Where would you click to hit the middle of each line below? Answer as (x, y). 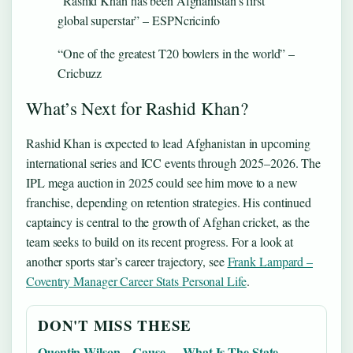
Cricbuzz (80, 73)
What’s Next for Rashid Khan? (137, 108)
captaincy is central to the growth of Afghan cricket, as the (168, 222)
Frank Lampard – (270, 262)
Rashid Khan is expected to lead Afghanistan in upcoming (168, 143)
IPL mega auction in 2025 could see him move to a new (162, 183)
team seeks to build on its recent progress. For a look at (160, 242)
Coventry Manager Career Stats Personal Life (136, 281)
